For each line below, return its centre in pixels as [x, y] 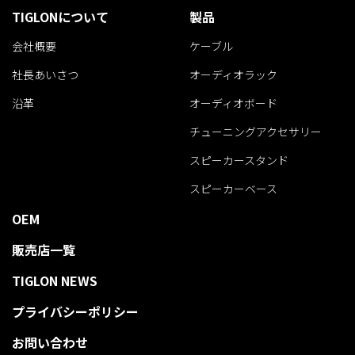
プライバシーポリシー [75, 311]
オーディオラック [233, 74]
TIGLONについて [60, 16]
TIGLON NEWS [55, 280]
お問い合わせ [50, 342]
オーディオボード [233, 103]
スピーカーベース [233, 188]
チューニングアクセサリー [256, 131]
